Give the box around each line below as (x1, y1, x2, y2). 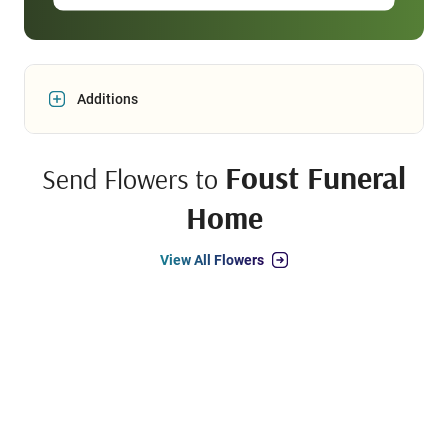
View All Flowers (160, 252, 264, 269)
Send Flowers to (42, 161, 225, 197)
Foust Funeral (225, 157, 406, 198)
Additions (77, 91, 138, 108)
